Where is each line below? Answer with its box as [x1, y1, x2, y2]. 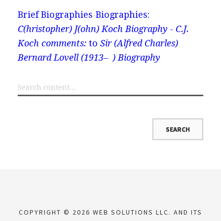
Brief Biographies [17, 9, 93, 20]
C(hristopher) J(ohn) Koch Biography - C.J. [17, 24, 189, 34]
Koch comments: [17, 38, 86, 48]
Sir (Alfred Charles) [100, 38, 178, 48]
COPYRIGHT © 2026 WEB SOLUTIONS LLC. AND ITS [19, 208, 202, 217]
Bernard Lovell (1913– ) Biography [17, 52, 160, 63]
